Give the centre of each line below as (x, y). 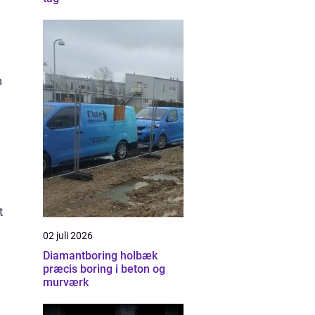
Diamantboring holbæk (100, 256)
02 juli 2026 (68, 236)
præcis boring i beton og (104, 269)
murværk (66, 282)
